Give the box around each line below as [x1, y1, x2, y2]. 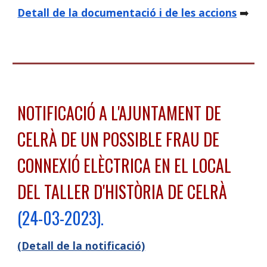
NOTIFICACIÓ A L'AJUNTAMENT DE [17, 101, 222, 125]
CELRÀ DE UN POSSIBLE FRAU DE [17, 127, 220, 151]
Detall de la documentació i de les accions [17, 5, 237, 20]
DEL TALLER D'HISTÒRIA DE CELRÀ [17, 179, 228, 204]
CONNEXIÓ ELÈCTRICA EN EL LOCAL [17, 153, 232, 178]
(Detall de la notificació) [17, 238, 145, 253]
